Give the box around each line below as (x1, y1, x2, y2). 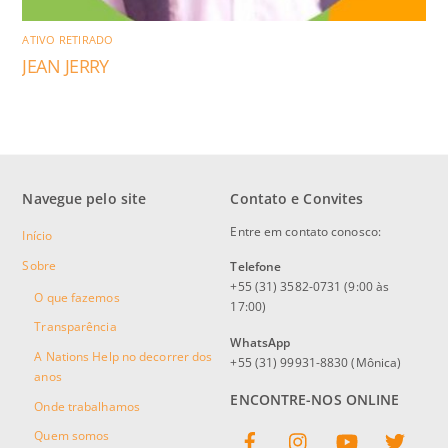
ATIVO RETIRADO (22, 33, 114, 48)
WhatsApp (230, 333, 291, 351)
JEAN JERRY (22, 53, 109, 78)
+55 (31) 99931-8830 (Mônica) (230, 353, 402, 371)
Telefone (230, 258, 282, 276)
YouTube (365, 420, 411, 433)
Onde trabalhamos (34, 397, 140, 415)
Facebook (269, 420, 317, 433)
